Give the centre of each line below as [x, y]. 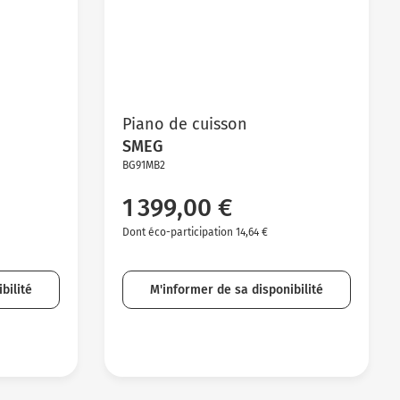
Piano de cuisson [184, 124]
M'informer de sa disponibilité [236, 289]
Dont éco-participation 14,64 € [195, 232]
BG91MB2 [143, 165]
